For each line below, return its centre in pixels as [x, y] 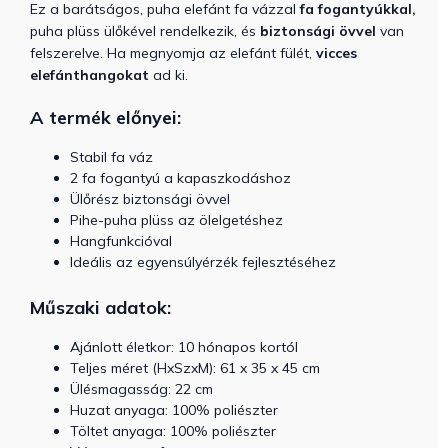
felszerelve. [66, 53]
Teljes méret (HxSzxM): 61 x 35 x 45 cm [195, 368]
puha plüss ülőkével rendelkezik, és [145, 31]
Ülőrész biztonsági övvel [150, 199]
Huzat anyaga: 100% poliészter [174, 410]
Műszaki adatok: [100, 307]
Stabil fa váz [111, 157]
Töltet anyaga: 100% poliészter [173, 431]
